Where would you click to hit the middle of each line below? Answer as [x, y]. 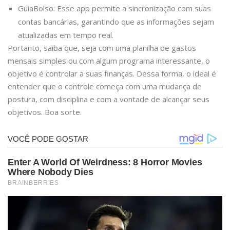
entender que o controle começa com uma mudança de [105, 87]
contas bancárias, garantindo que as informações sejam [116, 22]
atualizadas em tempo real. [66, 35]
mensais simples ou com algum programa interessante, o [109, 61]
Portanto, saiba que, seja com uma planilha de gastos [102, 48]
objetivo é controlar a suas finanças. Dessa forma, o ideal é [112, 74]
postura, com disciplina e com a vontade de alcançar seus [109, 99]
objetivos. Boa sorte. [45, 112]
